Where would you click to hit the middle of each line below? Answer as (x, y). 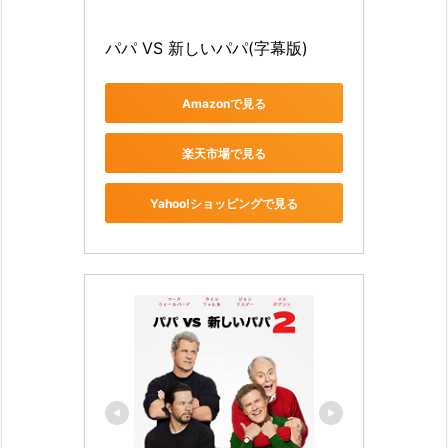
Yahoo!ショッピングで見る (224, 203)
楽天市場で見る (224, 153)
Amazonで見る (224, 103)
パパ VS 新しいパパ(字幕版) (206, 48)
